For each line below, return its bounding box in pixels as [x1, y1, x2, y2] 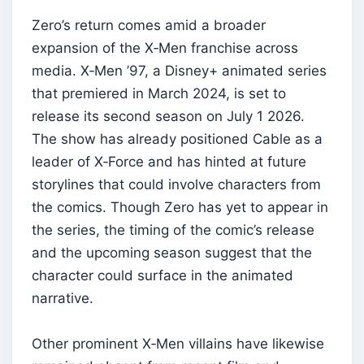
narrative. [32, 289, 93, 306]
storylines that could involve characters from [32, 175, 321, 193]
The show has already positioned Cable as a [32, 130, 323, 147]
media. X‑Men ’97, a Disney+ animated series [32, 62, 327, 79]
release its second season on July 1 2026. [32, 107, 305, 124]
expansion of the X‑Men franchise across [32, 39, 298, 56]
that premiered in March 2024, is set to [32, 84, 286, 102]
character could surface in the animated [32, 266, 293, 284]
